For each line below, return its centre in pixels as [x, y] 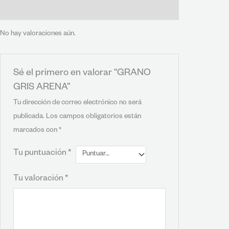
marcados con [36, 131]
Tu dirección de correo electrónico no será [78, 104]
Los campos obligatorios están [94, 118]
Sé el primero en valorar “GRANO [82, 74]
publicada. [29, 118]
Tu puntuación [41, 154]
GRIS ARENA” [42, 88]
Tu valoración [39, 180]
